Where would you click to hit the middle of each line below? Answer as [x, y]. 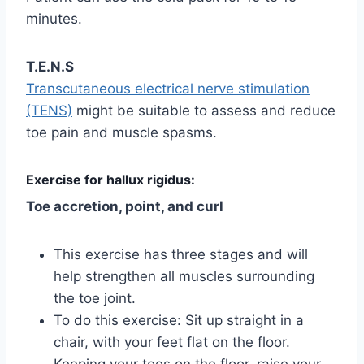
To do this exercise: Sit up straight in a [179, 320]
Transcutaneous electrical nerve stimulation [168, 88]
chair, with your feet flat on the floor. [172, 342]
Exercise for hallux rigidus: [110, 179]
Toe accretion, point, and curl [125, 206]
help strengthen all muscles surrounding [184, 276]
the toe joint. [95, 298]
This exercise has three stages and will [181, 254]
